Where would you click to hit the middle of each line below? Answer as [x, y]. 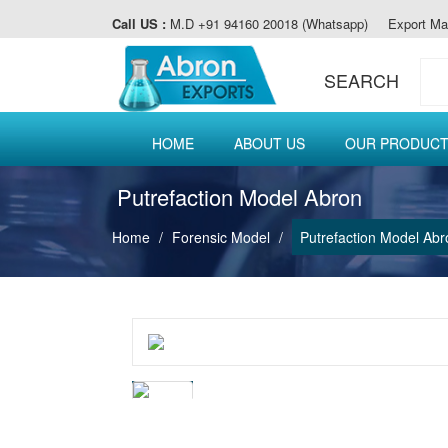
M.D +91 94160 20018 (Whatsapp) [267, 23]
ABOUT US [269, 143]
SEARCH [361, 80]
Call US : [139, 23]
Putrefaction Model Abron [239, 196]
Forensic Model [221, 237]
